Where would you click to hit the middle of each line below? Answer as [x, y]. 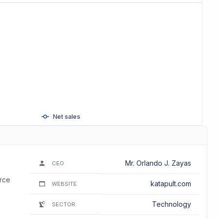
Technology [171, 204]
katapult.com [171, 183]
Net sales [66, 116]
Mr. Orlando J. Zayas [158, 163]
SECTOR [63, 204]
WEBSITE [64, 184]
